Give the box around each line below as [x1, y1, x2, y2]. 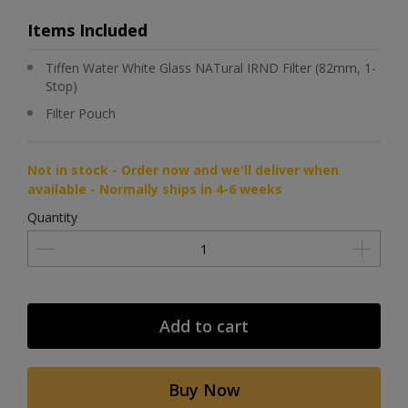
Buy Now [168, 379, 240, 401]
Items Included [27, 19, 148, 41]
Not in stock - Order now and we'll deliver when [27, 161, 339, 178]
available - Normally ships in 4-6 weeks [27, 180, 282, 198]
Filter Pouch [46, 105, 116, 122]
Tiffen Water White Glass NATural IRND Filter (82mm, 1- [46, 59, 376, 76]
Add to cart [159, 315, 249, 337]
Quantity [27, 209, 77, 226]
